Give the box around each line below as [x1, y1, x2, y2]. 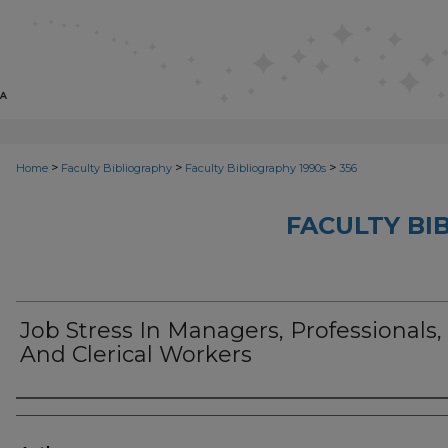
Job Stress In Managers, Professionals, [20, 317, 442, 344]
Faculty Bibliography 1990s [185, 161, 326, 175]
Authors [16, 404, 99, 428]
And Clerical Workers [20, 341, 252, 368]
